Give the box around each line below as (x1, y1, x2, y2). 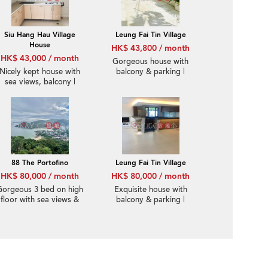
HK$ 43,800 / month (111, 42, 190, 54)
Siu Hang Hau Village (4, 30, 75, 39)
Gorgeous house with (112, 56, 188, 67)
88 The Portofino (11, 158, 68, 167)
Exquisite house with (114, 184, 187, 195)
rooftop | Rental (11, 205, 68, 215)
